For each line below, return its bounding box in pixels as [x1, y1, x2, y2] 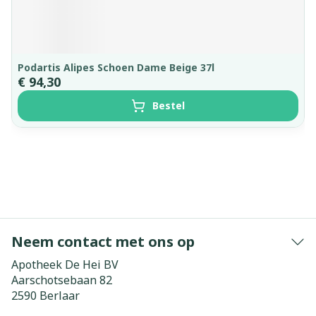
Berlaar [39, 288, 80, 303]
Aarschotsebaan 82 [11, 272, 112, 288]
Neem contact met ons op [11, 232, 195, 251]
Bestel [152, 99, 185, 112]
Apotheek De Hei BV [11, 257, 119, 272]
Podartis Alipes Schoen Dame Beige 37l [18, 61, 214, 74]
